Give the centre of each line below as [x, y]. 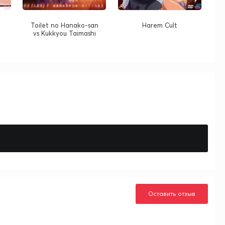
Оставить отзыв [172, 194]
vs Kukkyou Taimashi [64, 33]
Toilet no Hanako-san [64, 25]
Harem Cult [159, 25]
